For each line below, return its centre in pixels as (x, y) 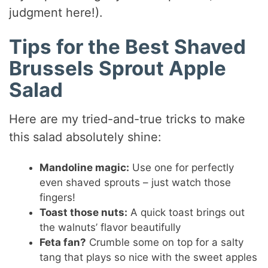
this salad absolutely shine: (86, 137)
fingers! (58, 198)
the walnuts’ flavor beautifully (110, 228)
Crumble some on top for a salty (165, 243)
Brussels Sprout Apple (118, 68)
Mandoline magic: (85, 168)
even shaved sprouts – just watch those (135, 183)
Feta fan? (63, 243)
